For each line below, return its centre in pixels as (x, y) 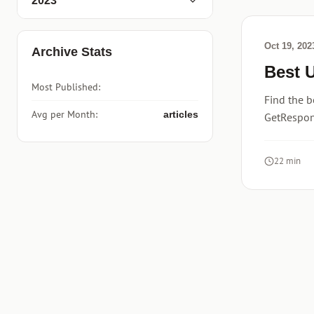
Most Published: (66, 87)
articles (181, 114)
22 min (287, 161)
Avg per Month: (64, 114)
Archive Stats (72, 52)
